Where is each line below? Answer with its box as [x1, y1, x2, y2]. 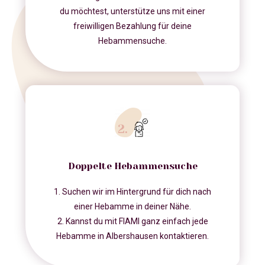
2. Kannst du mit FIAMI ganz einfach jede [57, 216, 208, 227]
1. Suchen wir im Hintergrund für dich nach [54, 187, 211, 197]
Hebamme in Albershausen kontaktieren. [56, 231, 209, 241]
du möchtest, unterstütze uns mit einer [60, 7, 205, 17]
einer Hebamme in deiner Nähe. [74, 202, 191, 212]
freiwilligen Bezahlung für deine [73, 21, 192, 31]
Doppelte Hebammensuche [67, 160, 198, 172]
